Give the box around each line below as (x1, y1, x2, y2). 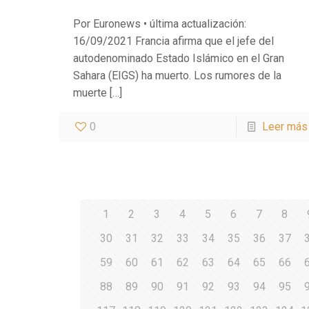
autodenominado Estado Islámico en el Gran (73, 51, 285, 65)
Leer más (261, 119, 308, 133)
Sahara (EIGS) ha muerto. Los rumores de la (73, 68, 282, 82)
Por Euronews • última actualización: (73, 17, 247, 30)
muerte (73, 86, 108, 99)
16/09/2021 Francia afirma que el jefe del (73, 34, 275, 48)
